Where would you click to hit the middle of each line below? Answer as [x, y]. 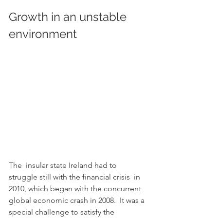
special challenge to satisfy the [63, 212]
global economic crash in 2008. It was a [78, 200]
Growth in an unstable [69, 17]
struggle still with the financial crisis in [75, 177]
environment [103, 34]
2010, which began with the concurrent [76, 189]
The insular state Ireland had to [64, 165]
